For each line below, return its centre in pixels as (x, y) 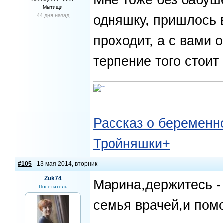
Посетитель (53, 186)
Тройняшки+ (132, 144)
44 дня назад (53, 15)
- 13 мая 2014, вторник (64, 164)
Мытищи (53, 7)
